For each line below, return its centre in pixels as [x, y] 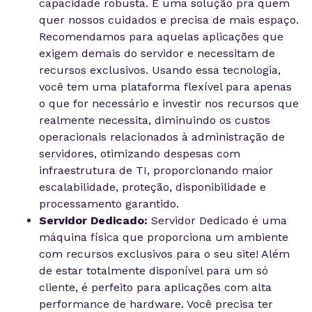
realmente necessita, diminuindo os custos [155, 120]
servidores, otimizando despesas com [140, 154]
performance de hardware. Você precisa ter [156, 304]
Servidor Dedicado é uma [217, 220]
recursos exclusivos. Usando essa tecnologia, [160, 70]
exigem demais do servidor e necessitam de [157, 53]
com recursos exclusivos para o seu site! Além [164, 254]
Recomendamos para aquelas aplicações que [161, 37]
